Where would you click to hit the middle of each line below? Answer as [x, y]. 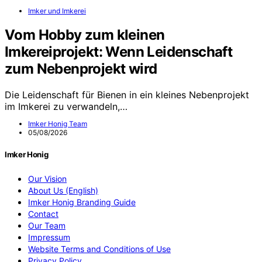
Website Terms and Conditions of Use [99, 249]
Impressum [49, 237]
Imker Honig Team [58, 124]
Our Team [47, 225]
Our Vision [47, 178]
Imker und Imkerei [57, 11]
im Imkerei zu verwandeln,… [66, 107]
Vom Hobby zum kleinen [85, 35]
